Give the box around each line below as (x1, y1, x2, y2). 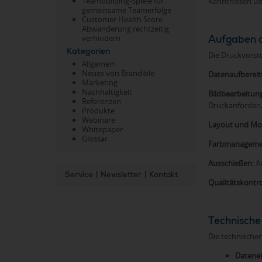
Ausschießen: (208, 157, 254, 168)
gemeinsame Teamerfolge (82, 4, 171, 15)
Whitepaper (82, 124, 123, 135)
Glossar (82, 133, 108, 144)
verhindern (82, 32, 120, 43)
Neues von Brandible (82, 68, 154, 79)
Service (65, 170, 93, 180)
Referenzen (82, 96, 121, 107)
